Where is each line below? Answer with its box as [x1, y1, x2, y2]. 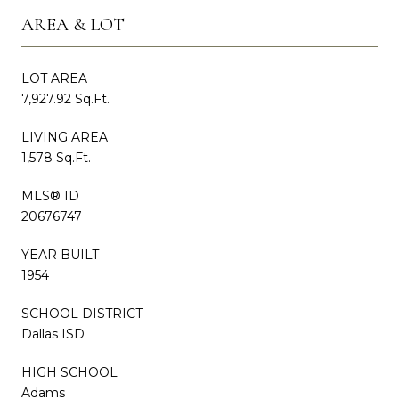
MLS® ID [21, 187, 79, 204]
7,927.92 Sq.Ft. [21, 90, 110, 107]
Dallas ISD [21, 325, 85, 342]
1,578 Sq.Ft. [21, 149, 91, 166]
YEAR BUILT [21, 246, 99, 263]
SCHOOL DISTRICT [21, 305, 142, 322]
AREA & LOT [21, 13, 125, 36]
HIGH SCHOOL [21, 363, 118, 380]
